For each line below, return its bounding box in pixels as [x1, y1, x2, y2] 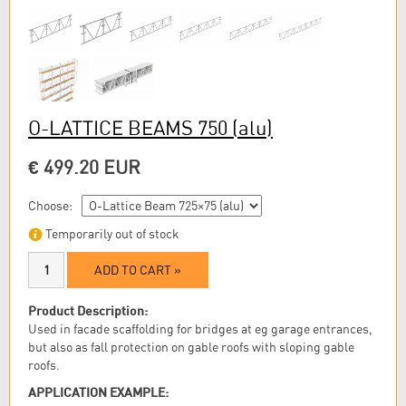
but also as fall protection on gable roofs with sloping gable [28, 339, 354, 354]
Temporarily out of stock [43, 226, 179, 241]
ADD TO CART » [94, 262, 181, 277]
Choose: [28, 198, 72, 214]
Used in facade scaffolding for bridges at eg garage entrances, [28, 321, 372, 336]
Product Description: [28, 302, 148, 318]
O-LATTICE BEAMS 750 [28, 116, 232, 140]
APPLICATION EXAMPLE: [28, 383, 169, 400]
